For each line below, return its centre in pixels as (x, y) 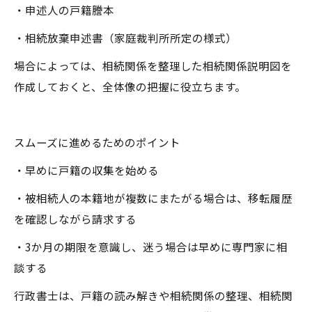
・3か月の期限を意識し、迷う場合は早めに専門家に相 (151, 247)
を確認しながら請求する (75, 219)
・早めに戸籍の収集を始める (86, 170)
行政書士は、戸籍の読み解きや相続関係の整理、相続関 (153, 295)
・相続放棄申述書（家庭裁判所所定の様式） (125, 38)
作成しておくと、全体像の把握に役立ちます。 (130, 86)
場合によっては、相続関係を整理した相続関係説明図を (153, 65)
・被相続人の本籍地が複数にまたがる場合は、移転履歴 (153, 198)
